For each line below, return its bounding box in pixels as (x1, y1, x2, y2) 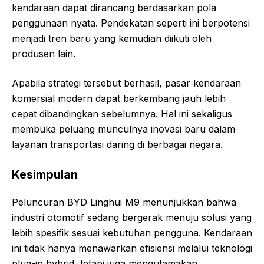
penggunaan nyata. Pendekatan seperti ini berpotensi (12, 16, 250, 29)
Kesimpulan (12, 167, 78, 181)
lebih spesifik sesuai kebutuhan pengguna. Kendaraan (12, 226, 252, 239)
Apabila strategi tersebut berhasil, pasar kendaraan (12, 77, 241, 89)
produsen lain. (12, 47, 75, 60)
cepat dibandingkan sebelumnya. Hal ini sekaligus (12, 107, 232, 120)
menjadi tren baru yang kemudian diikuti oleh (12, 32, 212, 44)
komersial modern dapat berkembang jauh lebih (12, 92, 226, 104)
